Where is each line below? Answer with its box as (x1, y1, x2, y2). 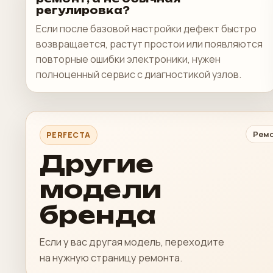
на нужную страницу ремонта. (40, 251, 182, 264)
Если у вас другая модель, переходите (40, 235, 224, 249)
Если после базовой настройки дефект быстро (36, 22, 257, 35)
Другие (40, 149, 154, 179)
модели (40, 174, 162, 204)
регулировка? (36, 4, 130, 16)
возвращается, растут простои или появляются (36, 37, 263, 51)
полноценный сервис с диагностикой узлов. (36, 68, 241, 81)
